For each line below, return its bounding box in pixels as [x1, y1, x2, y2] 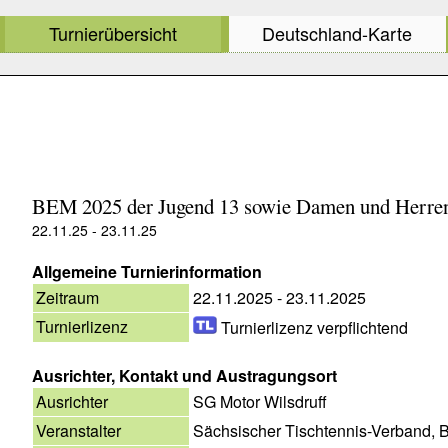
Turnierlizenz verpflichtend [216, 315, 408, 339]
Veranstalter [36, 418, 121, 442]
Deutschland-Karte [262, 20, 413, 47]
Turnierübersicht [49, 20, 178, 47]
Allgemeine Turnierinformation [32, 259, 262, 283]
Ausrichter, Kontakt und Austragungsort [32, 363, 337, 387]
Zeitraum [36, 285, 99, 309]
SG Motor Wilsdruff [193, 389, 327, 413]
